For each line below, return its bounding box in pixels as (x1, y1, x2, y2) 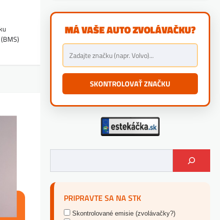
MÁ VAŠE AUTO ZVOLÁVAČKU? (65, 22, 195, 37)
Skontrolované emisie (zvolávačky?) (70, 209, 175, 217)
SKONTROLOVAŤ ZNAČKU (90, 78, 170, 89)
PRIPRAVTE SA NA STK (64, 192, 141, 204)
